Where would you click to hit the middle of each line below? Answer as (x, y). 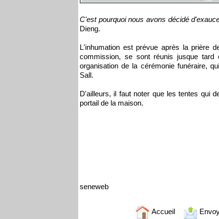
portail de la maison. (111, 103)
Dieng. (90, 29)
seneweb (94, 186)
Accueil (162, 211)
